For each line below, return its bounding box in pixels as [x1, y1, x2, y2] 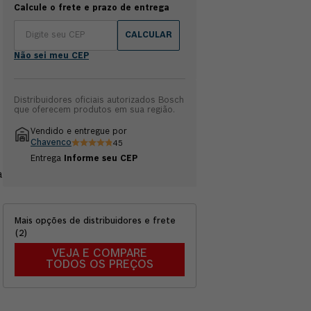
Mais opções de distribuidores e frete [15, 217, 176, 226]
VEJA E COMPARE [52, 248, 147, 260]
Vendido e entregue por [31, 128, 127, 136]
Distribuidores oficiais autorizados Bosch [14, 96, 184, 105]
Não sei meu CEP [14, 52, 89, 60]
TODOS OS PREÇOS [46, 259, 153, 271]
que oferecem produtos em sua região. [14, 106, 175, 115]
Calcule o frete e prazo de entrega [14, 4, 169, 12]
